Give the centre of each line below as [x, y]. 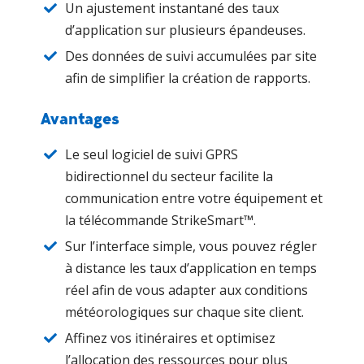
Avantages [80, 118]
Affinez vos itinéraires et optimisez [170, 338]
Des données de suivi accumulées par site [191, 56]
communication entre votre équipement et [194, 198]
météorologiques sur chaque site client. [184, 312]
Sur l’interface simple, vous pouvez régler [191, 246]
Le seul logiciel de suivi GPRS [152, 154]
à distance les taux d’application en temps [191, 268]
